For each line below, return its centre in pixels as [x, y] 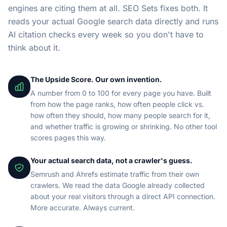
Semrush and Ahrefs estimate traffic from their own [115, 174]
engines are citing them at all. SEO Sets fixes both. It [108, 8]
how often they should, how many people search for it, [120, 115]
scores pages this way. [68, 138]
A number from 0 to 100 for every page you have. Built [121, 93]
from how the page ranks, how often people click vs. [117, 104]
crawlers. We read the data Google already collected [118, 185]
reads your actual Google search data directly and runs [113, 21]
